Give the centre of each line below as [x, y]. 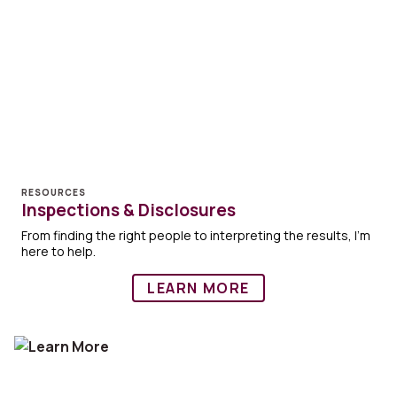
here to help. [58, 252]
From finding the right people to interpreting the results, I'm [196, 236]
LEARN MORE [198, 288]
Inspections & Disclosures [128, 210]
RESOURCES [54, 193]
